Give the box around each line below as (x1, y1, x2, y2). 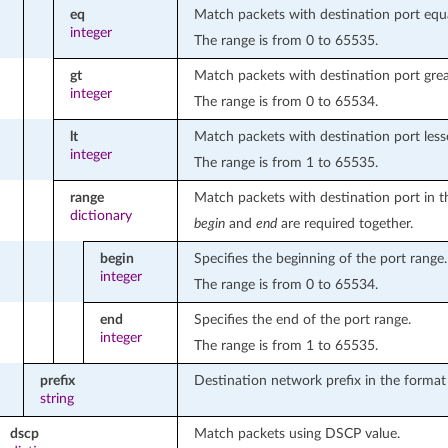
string (39, 390, 74, 406)
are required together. (276, 215, 413, 231)
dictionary (69, 207, 132, 223)
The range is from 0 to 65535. (193, 32, 378, 48)
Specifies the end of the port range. (193, 311, 411, 327)
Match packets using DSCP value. (193, 425, 400, 441)
